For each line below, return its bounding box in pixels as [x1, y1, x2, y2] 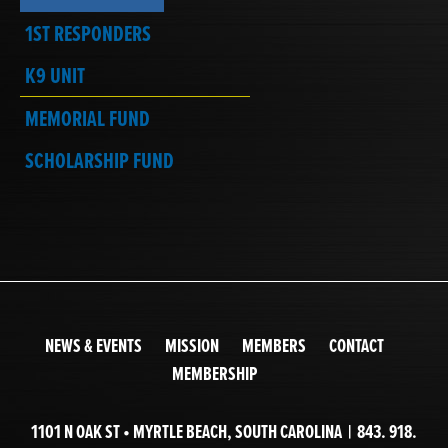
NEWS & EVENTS [44, 332, 142, 359]
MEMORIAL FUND [25, 102, 150, 134]
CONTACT [328, 332, 384, 359]
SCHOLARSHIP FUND [25, 144, 174, 176]
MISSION [164, 332, 219, 359]
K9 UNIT [25, 59, 85, 91]
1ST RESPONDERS [25, 17, 151, 49]
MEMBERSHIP [171, 360, 257, 387]
